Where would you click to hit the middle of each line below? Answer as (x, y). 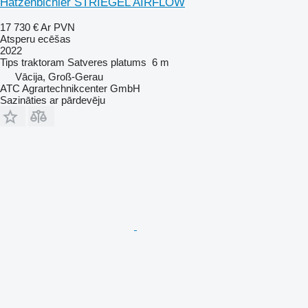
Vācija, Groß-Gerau (59, 76)
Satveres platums (107, 62)
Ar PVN (58, 27)
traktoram (43, 62)
